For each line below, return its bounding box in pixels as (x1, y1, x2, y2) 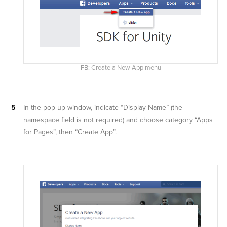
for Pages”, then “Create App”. (23, 128, 117, 137)
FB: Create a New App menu (80, 64, 161, 72)
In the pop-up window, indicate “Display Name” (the (23, 103, 182, 112)
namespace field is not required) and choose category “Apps (23, 116, 213, 125)
